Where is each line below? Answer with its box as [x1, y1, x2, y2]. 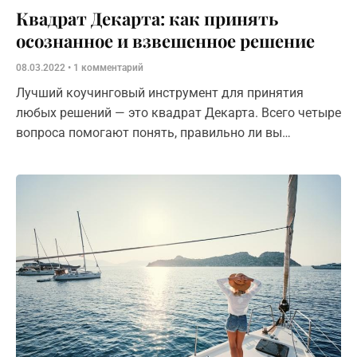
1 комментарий [71, 61, 143, 73]
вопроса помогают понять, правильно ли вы [16, 124, 282, 140]
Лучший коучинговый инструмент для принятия [16, 84, 304, 100]
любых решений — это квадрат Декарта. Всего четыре [16, 104, 341, 120]
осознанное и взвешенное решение [16, 28, 315, 53]
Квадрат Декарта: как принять [16, 6, 278, 30]
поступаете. [16, 144, 88, 160]
